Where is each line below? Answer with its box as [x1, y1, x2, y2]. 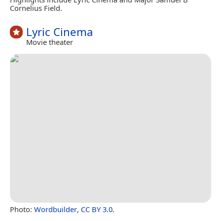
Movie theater [26, 37, 73, 47]
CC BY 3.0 [81, 204, 112, 214]
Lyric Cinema [26, 24, 93, 39]
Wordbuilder [34, 204, 77, 214]
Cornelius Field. [10, 2, 62, 13]
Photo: [10, 204, 34, 214]
